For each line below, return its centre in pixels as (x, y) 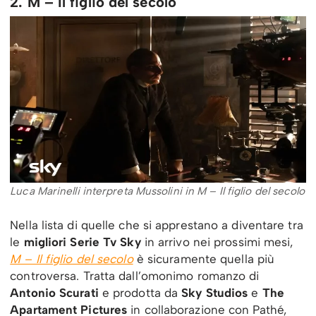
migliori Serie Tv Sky (82, 242)
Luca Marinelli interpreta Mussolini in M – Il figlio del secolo (158, 191)
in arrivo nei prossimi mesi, (217, 242)
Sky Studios (215, 293)
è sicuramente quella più (206, 259)
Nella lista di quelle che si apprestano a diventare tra (157, 225)
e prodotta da (140, 293)
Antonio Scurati (54, 293)
